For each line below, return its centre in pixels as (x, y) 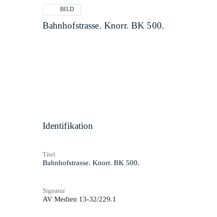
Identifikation (68, 126)
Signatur (54, 190)
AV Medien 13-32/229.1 (79, 199)
